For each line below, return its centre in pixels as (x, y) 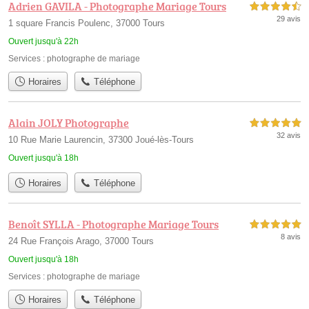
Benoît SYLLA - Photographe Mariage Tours (113, 224)
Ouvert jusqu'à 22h (43, 41)
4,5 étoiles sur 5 (275, 7)
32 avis (289, 136)
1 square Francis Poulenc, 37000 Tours (87, 23)
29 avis (289, 19)
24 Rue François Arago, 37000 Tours (81, 241)
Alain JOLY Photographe (69, 123)
